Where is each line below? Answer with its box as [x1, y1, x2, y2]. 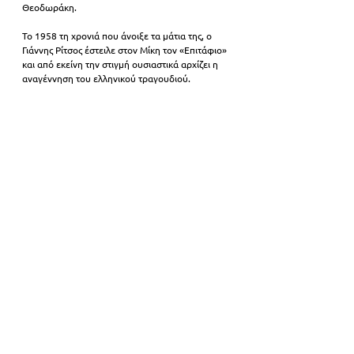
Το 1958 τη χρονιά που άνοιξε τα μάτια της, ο [22, 29, 214, 43]
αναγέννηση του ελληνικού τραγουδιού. [22, 72, 190, 85]
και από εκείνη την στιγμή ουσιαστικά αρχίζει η [22, 58, 220, 71]
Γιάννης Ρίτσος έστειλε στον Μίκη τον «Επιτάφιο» [22, 43, 229, 57]
